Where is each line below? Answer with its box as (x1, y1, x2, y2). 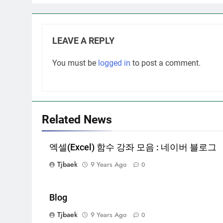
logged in (98, 58, 130, 68)
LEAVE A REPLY (52, 36, 114, 46)
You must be (52, 58, 98, 68)
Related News (42, 112, 112, 126)
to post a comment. (130, 58, 201, 68)
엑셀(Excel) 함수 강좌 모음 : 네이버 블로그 (49, 142, 217, 152)
